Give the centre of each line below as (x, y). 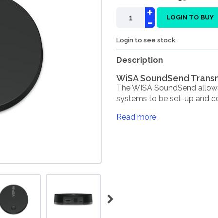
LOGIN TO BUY (190, 17)
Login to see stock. (146, 40)
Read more (136, 117)
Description (140, 60)
